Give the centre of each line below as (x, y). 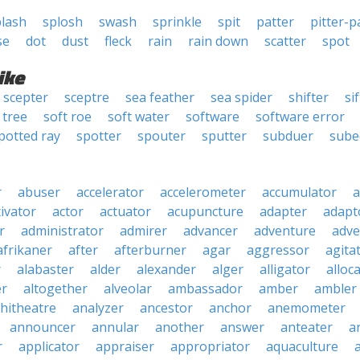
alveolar (128, 288)
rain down (218, 41)
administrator (62, 231)
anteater (307, 327)
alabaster (45, 269)
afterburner (150, 250)
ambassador (205, 288)
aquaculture (302, 346)
